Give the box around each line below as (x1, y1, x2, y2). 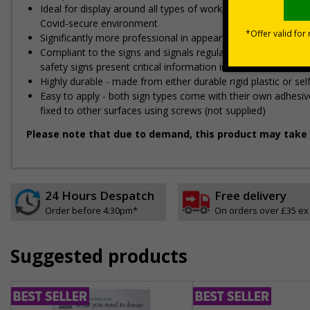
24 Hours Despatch (45, 188, 154, 203)
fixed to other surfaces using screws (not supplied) (40, 104, 266, 117)
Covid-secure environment (40, 17, 158, 30)
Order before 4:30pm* (45, 204, 138, 217)
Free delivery (214, 188, 286, 203)
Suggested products (10, 244, 188, 268)
